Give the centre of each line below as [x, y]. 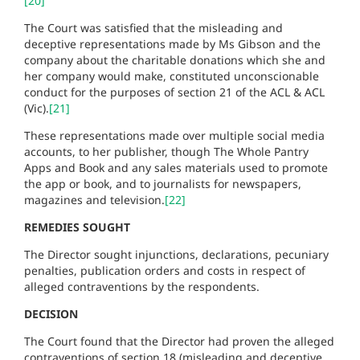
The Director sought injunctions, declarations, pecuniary [176, 254]
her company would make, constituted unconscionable [172, 76]
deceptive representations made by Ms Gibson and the [172, 43]
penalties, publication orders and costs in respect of [165, 270]
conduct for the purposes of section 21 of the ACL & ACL [174, 92]
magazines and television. [94, 199]
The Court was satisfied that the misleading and [153, 27]
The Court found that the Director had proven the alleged [179, 341]
